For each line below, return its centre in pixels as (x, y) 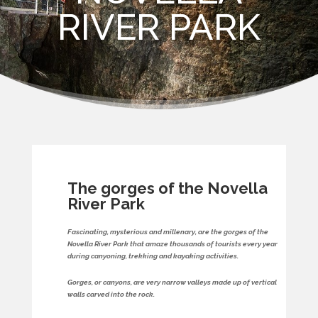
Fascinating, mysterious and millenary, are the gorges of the (168, 232)
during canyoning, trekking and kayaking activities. (153, 256)
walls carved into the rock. (111, 294)
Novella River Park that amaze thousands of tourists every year (172, 244)
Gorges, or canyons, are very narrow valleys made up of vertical (172, 282)
